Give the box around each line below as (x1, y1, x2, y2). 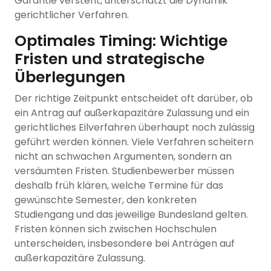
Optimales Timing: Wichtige (15, 30, 227, 52)
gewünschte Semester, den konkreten (15, 193, 197, 207)
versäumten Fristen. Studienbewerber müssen (15, 164, 234, 178)
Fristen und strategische (15, 48, 204, 70)
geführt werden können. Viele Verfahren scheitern (15, 135, 253, 149)
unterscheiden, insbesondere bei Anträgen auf (15, 237, 235, 251)
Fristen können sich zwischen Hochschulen (15, 222, 217, 237)
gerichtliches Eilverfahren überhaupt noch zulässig (15, 120, 255, 135)
